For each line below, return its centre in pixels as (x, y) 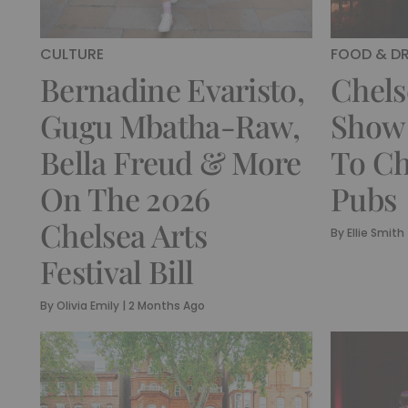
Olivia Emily (88, 305)
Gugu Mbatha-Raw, (170, 125)
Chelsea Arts (123, 235)
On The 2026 (125, 198)
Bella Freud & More (171, 162)
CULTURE (72, 54)
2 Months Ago (167, 305)
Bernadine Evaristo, (173, 89)
